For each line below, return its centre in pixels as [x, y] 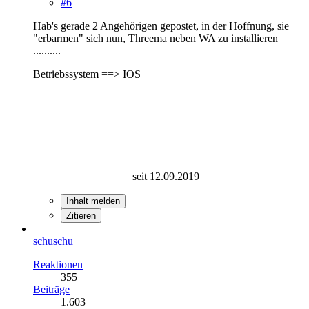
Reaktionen [58, 264]
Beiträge [51, 289]
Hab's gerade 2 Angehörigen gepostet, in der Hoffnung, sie [161, 26]
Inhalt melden [93, 201]
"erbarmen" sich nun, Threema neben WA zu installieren [156, 38]
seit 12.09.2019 [160, 176]
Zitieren [81, 215]
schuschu [53, 241]
